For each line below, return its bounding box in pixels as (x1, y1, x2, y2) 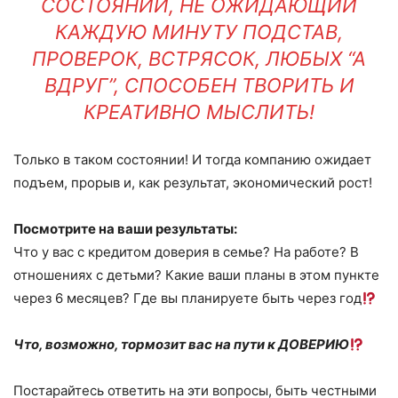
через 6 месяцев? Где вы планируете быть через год (13, 290, 362, 306)
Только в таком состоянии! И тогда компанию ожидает (13, 151, 371, 168)
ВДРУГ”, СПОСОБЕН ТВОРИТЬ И (44, 74, 354, 97)
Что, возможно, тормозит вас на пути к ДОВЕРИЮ (13, 336, 349, 353)
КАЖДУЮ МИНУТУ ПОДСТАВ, (55, 20, 343, 44)
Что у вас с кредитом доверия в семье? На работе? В (13, 243, 359, 260)
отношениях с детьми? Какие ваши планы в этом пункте (13, 267, 379, 283)
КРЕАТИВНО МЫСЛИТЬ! (84, 100, 314, 123)
